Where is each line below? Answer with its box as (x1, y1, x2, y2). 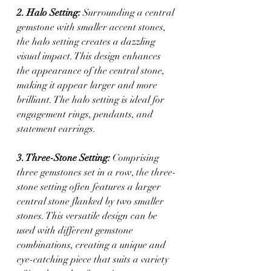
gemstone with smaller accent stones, (17, 21, 168, 33)
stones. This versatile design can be (17, 209, 160, 222)
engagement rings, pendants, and (17, 108, 155, 120)
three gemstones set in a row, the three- (17, 166, 176, 178)
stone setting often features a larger (17, 180, 163, 193)
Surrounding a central (80, 6, 177, 19)
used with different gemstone (17, 224, 135, 237)
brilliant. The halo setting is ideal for (17, 93, 167, 106)
